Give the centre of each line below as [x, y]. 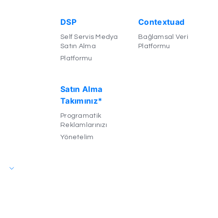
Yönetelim [77, 137]
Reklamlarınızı [83, 125]
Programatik [81, 116]
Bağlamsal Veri [163, 37]
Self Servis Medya [89, 37]
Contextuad [161, 22]
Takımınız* [81, 100]
